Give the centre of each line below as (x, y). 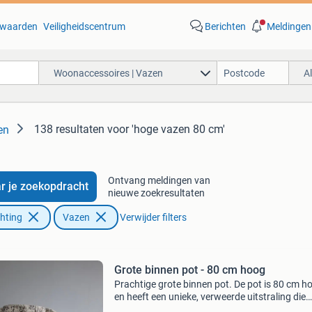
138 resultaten (69, 129)
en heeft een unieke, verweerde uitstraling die (210, 297)
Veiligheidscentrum (84, 26)
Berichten (225, 26)
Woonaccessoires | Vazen (108, 73)
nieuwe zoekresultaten (156, 193)
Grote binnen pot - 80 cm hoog (189, 270)
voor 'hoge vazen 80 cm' (166, 129)
